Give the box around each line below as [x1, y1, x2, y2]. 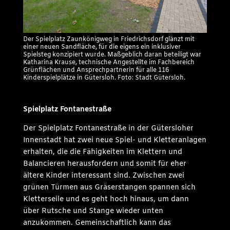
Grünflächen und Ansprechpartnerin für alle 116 [23, 66, 169, 75]
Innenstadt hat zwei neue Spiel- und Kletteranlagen [23, 136, 206, 146]
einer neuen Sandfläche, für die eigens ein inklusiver [23, 43, 181, 52]
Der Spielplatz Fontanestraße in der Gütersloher [23, 124, 194, 134]
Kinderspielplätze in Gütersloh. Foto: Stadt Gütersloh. [23, 74, 185, 83]
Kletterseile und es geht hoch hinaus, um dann [23, 195, 189, 205]
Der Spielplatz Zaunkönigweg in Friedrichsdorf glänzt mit [23, 35, 195, 44]
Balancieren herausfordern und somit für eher [23, 159, 186, 169]
